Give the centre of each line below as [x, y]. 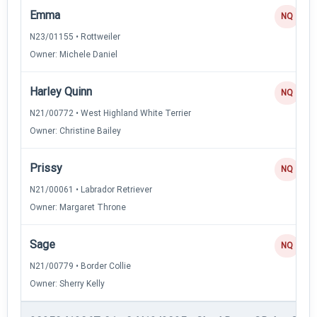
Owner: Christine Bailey [75, 131]
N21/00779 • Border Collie [80, 266]
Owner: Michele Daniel [74, 54]
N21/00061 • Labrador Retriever [91, 189]
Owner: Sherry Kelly [67, 283]
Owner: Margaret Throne [78, 207]
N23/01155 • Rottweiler [75, 36]
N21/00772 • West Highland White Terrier [110, 113]
